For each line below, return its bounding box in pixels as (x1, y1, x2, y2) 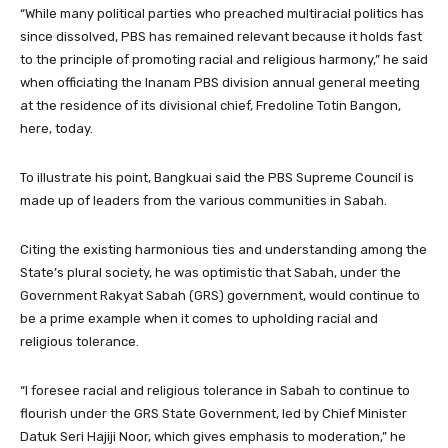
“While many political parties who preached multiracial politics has (20, 6, 424, 22)
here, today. (20, 121, 93, 137)
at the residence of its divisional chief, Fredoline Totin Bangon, (20, 98, 401, 114)
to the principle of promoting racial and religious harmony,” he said (20, 52, 428, 68)
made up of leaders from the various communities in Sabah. (20, 193, 387, 209)
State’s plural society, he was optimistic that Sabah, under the (20, 265, 401, 281)
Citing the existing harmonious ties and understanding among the (20, 242, 427, 258)
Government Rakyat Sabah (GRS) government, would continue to (20, 288, 420, 304)
